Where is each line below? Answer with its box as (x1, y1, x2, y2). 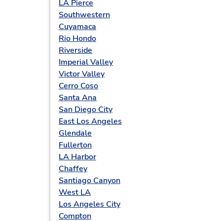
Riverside (59, 45, 92, 56)
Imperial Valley (59, 57, 113, 68)
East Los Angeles (59, 116, 122, 127)
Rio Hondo (59, 33, 96, 44)
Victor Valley (59, 69, 105, 79)
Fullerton (59, 140, 92, 150)
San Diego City (59, 104, 112, 115)
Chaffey (59, 163, 87, 174)
